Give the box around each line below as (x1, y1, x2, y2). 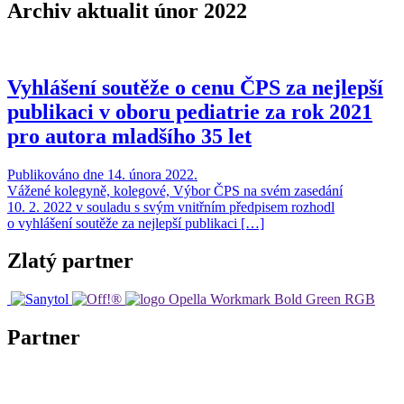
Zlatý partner (7, 249, 133, 273)
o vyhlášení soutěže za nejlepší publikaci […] (7, 215, 264, 231)
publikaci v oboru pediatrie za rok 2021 (7, 99, 372, 124)
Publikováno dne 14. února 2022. (7, 166, 197, 182)
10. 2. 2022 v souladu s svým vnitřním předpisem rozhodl (7, 198, 335, 215)
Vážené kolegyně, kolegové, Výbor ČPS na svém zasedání (7, 182, 343, 198)
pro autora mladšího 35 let (7, 124, 252, 148)
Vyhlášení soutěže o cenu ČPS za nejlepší (7, 75, 383, 99)
